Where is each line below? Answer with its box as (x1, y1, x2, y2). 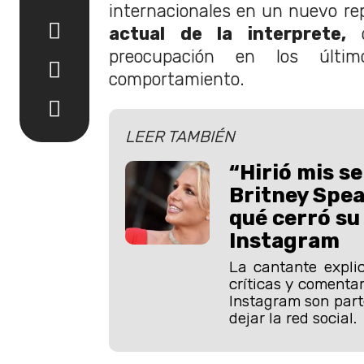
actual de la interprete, (109, 23, 346, 44)
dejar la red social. (228, 308, 357, 327)
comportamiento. (109, 68, 245, 89)
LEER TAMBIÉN (125, 126, 235, 146)
